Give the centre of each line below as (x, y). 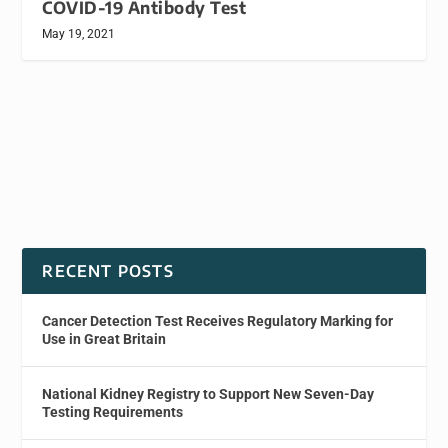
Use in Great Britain (104, 339)
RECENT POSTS (108, 271)
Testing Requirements (113, 412)
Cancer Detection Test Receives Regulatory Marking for (218, 321)
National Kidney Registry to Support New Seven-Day (208, 394)
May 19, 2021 (79, 34)
